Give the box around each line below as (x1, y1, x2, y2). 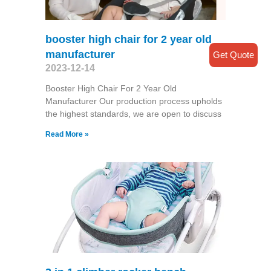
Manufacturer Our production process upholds (45, 96, 222, 106)
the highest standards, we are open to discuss (45, 109, 221, 119)
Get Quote (213, 49, 254, 60)
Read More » (45, 130, 89, 139)
